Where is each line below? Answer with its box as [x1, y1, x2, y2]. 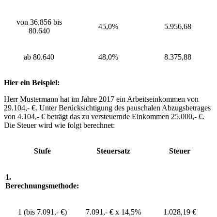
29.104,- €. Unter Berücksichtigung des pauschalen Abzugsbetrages [4, 103, 211, 112]
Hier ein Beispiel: [4, 78, 60, 87]
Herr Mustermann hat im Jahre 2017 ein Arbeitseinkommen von [4, 94, 199, 103]
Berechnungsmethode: [5, 181, 79, 190]
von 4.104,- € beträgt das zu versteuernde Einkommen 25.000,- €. [4, 112, 204, 121]
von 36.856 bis [16, 17, 62, 26]
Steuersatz [96, 146, 130, 155]
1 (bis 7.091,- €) [18, 207, 67, 216]
